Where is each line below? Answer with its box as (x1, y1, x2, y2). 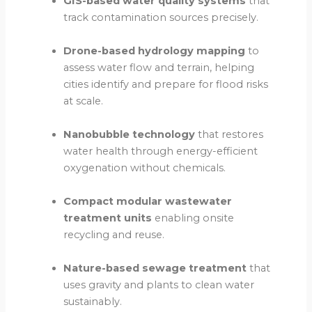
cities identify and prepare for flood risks (63, 78, 269, 91)
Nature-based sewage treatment (63, 262, 247, 275)
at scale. (63, 95, 104, 108)
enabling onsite (155, 212, 235, 225)
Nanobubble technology (63, 128, 196, 141)
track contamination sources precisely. (63, 11, 259, 24)
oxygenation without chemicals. (63, 162, 226, 175)
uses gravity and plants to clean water (63, 279, 255, 292)
